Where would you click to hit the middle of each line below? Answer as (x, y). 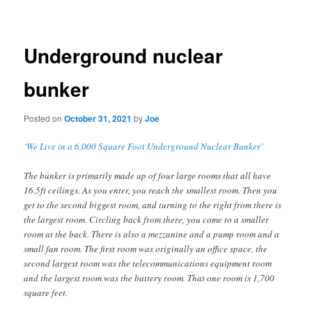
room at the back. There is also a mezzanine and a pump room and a (152, 234)
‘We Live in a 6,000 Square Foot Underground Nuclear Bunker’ (144, 146)
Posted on (44, 118)
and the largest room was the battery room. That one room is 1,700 (149, 278)
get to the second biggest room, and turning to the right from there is (153, 205)
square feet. (46, 293)
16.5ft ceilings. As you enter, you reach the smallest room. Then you (151, 190)
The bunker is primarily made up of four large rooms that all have (148, 176)
